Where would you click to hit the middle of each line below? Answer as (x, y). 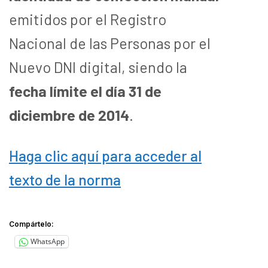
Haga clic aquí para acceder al (105, 155)
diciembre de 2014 (69, 115)
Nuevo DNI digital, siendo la (98, 67)
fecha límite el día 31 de (85, 91)
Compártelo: (31, 224)
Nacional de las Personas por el (110, 43)
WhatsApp (48, 241)
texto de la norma (65, 179)
